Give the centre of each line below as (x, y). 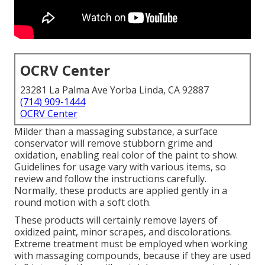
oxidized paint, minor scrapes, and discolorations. (123, 232)
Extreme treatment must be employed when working (131, 244)
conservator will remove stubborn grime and (113, 143)
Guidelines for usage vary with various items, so (120, 167)
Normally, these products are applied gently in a (121, 191)
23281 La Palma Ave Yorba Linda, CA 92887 (114, 90)
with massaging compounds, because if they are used (132, 256)
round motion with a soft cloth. (83, 203)
